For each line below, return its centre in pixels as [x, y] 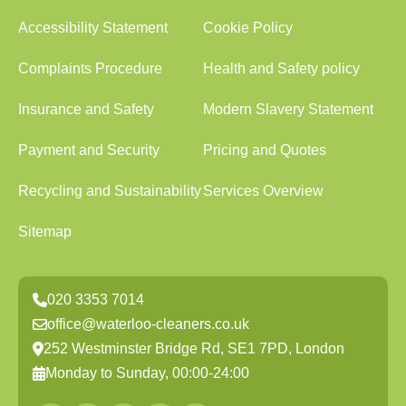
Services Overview [263, 191]
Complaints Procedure [90, 68]
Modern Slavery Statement [288, 109]
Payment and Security [89, 150]
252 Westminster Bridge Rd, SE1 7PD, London [194, 348]
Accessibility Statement [93, 28]
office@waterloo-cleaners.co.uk [148, 324]
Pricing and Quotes [265, 150]
